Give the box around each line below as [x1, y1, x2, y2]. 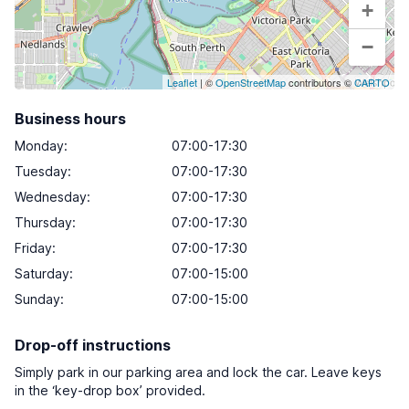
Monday [15, 138, 64, 153]
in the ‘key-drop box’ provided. [15, 383, 205, 398]
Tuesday [15, 163, 68, 179]
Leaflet [167, 75, 197, 89]
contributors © [286, 75, 354, 89]
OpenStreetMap [215, 75, 286, 89]
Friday [15, 240, 52, 256]
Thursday [15, 215, 72, 230]
